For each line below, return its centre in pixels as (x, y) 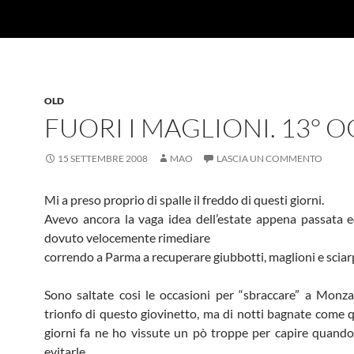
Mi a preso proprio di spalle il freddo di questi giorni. (184, 200)
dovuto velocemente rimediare (127, 237)
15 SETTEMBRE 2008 (103, 158)
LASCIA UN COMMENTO (269, 158)
